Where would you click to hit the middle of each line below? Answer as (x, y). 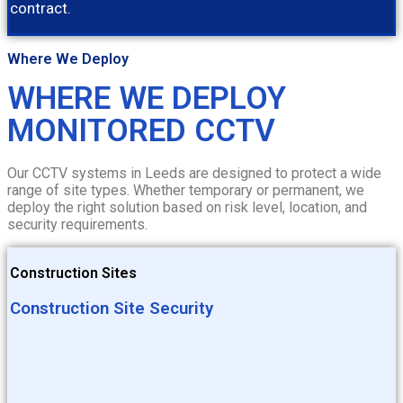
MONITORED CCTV (141, 130)
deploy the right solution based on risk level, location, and (187, 207)
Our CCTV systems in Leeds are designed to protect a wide (194, 173)
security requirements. (77, 224)
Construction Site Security (112, 308)
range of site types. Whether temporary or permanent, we (186, 190)
